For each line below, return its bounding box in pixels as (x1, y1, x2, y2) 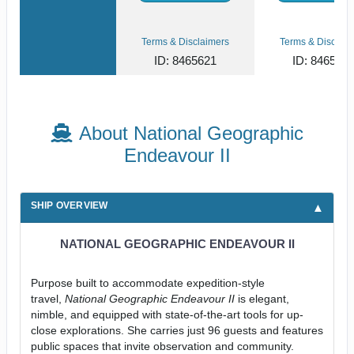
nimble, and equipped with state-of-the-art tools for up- (30, 307, 303, 321)
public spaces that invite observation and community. (30, 339, 294, 352)
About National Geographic (78, 122, 303, 144)
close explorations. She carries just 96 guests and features (30, 323, 323, 337)
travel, (30, 292, 65, 305)
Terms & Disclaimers (141, 36, 229, 47)
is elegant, (237, 292, 289, 305)
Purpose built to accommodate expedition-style (30, 276, 265, 289)
